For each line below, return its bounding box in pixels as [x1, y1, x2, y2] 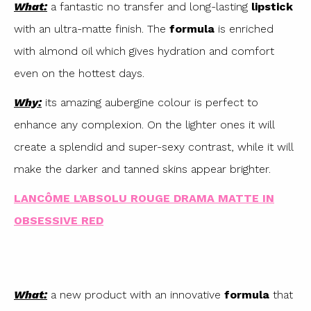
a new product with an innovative [47, 287, 224, 301]
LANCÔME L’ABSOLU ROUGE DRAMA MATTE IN [14, 191, 274, 205]
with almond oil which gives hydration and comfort [14, 44, 274, 58]
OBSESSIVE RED [14, 213, 103, 227]
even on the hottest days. [14, 66, 144, 80]
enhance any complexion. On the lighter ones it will [14, 117, 274, 131]
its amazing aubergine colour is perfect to [42, 95, 258, 109]
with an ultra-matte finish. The [14, 22, 169, 35]
